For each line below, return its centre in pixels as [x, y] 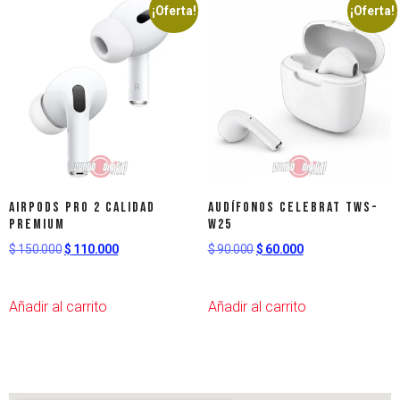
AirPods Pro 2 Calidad [82, 208]
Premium [37, 225]
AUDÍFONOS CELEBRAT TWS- [293, 208]
